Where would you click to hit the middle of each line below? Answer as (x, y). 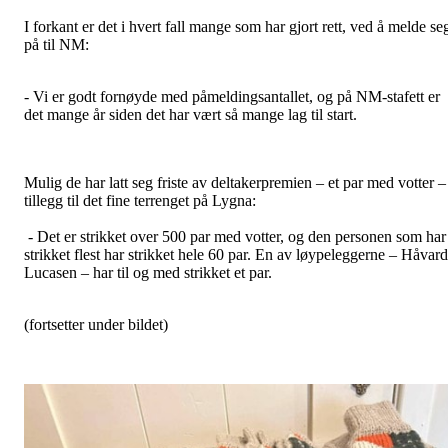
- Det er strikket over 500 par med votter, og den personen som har (235, 237)
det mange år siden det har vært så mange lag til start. (190, 115)
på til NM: (56, 45)
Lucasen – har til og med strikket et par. (148, 273)
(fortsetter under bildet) (96, 325)
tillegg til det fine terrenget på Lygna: (140, 201)
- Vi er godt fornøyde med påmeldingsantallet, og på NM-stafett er (232, 97)
